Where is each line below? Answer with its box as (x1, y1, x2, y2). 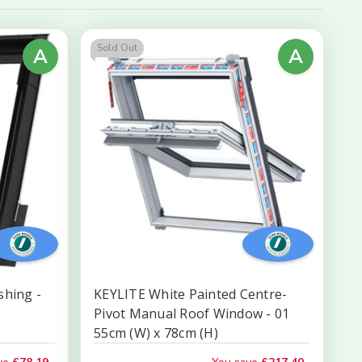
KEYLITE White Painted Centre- (94, 285, 288, 303)
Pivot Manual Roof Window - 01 (94, 305, 290, 322)
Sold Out (97, 41, 137, 54)
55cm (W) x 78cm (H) (94, 324, 218, 342)
